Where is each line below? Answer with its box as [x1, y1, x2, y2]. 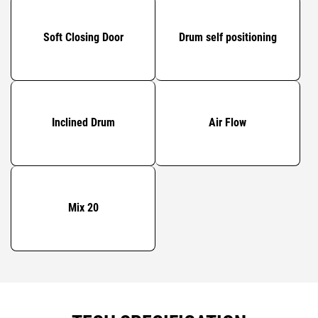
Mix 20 [67, 201, 99, 215]
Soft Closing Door [43, 31, 124, 45]
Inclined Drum [51, 116, 115, 130]
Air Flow [209, 116, 246, 130]
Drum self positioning [178, 31, 277, 45]
